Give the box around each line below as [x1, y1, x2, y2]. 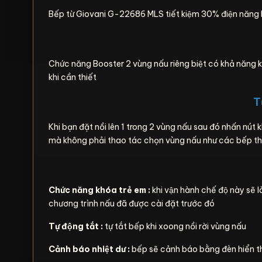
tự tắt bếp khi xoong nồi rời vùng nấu [103, 221, 246, 232]
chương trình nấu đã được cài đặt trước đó [49, 198, 216, 209]
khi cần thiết [49, 72, 96, 82]
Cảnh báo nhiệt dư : [49, 244, 132, 254]
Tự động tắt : [49, 221, 103, 232]
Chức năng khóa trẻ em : [49, 185, 150, 195]
